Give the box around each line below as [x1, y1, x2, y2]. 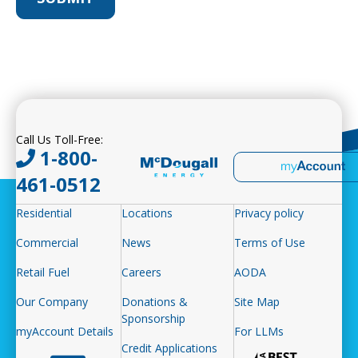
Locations [121, 205, 173, 221]
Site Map [234, 293, 280, 309]
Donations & [121, 293, 188, 309]
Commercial [16, 234, 78, 250]
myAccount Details [16, 323, 113, 339]
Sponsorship [121, 310, 185, 326]
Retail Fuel [16, 264, 70, 280]
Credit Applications [121, 340, 217, 356]
